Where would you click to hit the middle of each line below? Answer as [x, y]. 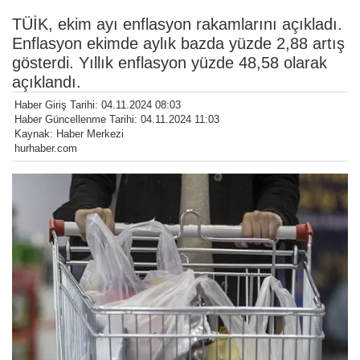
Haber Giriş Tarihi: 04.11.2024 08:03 [98, 105]
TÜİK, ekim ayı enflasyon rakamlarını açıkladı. [177, 25]
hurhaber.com [46, 149]
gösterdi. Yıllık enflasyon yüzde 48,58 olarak [170, 63]
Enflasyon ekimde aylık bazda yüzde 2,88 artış [178, 44]
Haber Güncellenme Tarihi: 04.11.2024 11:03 [117, 120]
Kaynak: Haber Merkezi [69, 134]
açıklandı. [47, 82]
